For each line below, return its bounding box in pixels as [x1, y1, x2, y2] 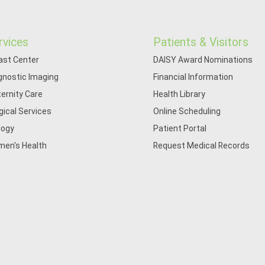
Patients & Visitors [153, 35, 249, 49]
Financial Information [153, 72, 234, 82]
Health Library [153, 89, 206, 99]
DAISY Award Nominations [153, 55, 253, 64]
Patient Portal [153, 124, 207, 133]
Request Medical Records [153, 141, 250, 150]
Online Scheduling [153, 106, 221, 116]
